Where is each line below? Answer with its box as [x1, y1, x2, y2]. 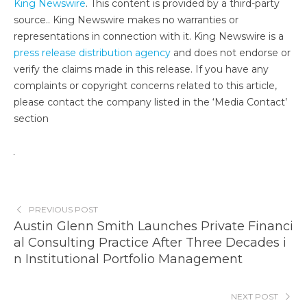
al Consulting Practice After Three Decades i [14, 235, 286, 250]
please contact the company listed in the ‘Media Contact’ [14, 96, 287, 108]
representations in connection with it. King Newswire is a [14, 30, 284, 42]
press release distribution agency [14, 47, 171, 59]
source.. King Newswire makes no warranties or [14, 14, 238, 26]
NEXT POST [231, 291, 279, 302]
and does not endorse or [171, 47, 291, 59]
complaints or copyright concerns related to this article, [14, 79, 277, 92]
